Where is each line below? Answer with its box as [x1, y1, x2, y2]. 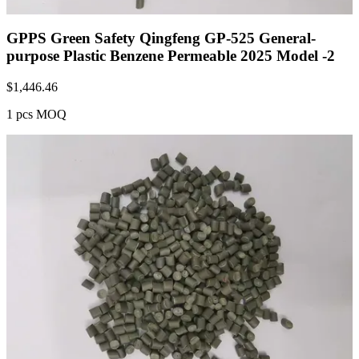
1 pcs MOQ [6, 107, 67, 121]
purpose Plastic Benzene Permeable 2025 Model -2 [6, 47, 335, 65]
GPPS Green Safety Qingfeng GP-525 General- [6, 30, 316, 47]
